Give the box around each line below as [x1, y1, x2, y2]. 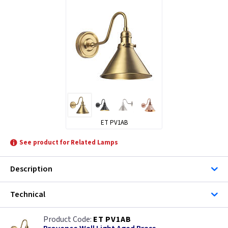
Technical [10, 188, 45, 200]
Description [10, 163, 52, 175]
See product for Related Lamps [19, 137, 118, 147]
